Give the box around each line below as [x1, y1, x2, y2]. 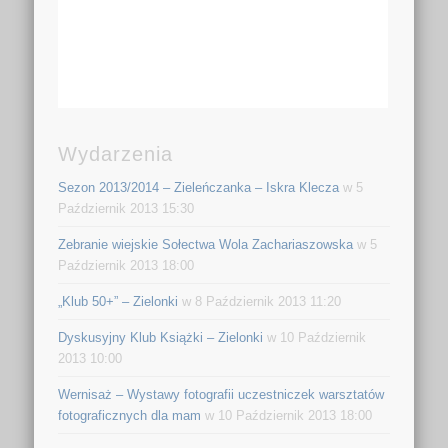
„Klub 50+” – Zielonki [58, 293, 179, 309]
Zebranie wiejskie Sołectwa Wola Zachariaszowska [58, 236, 354, 252]
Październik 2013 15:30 [58, 200, 195, 216]
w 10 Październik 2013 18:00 [201, 407, 373, 423]
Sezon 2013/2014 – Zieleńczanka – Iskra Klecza [58, 179, 340, 195]
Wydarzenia [58, 142, 174, 165]
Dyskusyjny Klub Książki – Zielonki [58, 329, 264, 345]
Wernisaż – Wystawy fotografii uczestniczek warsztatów [58, 386, 385, 402]
